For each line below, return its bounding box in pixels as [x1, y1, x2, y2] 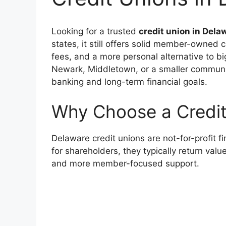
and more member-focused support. [51, 158, 199, 169]
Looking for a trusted [51, 26, 139, 36]
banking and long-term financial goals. [51, 76, 207, 87]
